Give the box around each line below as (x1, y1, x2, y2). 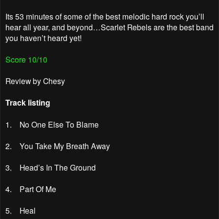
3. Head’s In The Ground (5, 161, 96, 173)
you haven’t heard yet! (5, 32, 82, 43)
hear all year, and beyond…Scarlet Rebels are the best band (5, 21, 214, 32)
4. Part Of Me (5, 183, 56, 194)
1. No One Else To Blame (5, 118, 99, 130)
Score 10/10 (5, 53, 47, 65)
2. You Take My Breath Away (5, 140, 110, 151)
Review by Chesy (5, 75, 65, 86)
